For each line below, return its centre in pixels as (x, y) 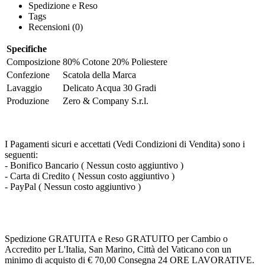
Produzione (28, 101)
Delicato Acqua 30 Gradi (109, 88)
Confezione (28, 75)
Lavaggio (24, 88)
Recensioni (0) (56, 27)
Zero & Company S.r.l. (106, 101)
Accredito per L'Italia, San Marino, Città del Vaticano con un (118, 249)
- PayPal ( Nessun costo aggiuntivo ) (73, 186)
